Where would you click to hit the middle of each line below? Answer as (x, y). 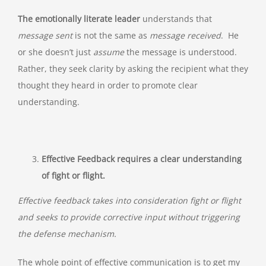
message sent (45, 36)
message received (184, 36)
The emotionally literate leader (80, 19)
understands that (177, 19)
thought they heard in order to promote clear (108, 85)
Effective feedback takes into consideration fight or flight (129, 201)
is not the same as (110, 36)
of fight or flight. (73, 176)
